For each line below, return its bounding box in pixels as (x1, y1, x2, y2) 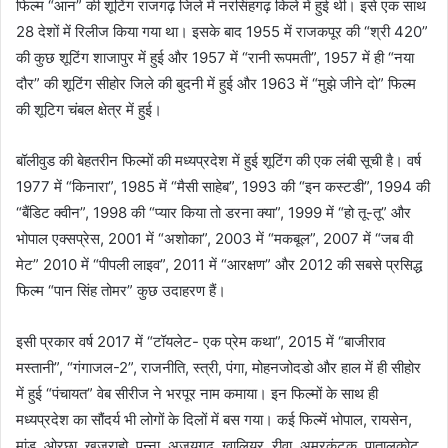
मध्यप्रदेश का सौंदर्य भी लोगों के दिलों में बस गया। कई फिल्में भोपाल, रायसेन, (16, 410, 412, 430)
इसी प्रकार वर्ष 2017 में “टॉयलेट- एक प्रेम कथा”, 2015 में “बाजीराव (16, 332, 385, 352)
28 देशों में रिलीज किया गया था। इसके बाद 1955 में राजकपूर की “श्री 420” (16, 22, 428, 42)
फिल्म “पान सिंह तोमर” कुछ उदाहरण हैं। (16, 281, 226, 301)
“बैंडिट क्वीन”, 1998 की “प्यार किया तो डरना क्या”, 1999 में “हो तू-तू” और (16, 203, 411, 223)
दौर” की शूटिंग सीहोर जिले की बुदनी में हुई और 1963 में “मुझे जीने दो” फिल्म (16, 74, 416, 94)
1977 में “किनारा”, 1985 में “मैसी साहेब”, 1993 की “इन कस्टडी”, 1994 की (16, 177, 430, 197)
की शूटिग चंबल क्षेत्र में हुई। (16, 100, 162, 120)
